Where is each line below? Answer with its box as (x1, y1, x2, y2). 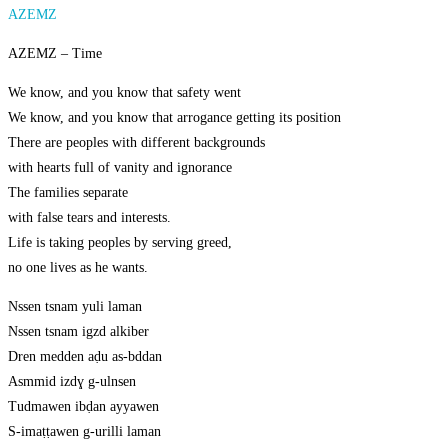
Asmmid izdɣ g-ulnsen (8, 374, 136, 390)
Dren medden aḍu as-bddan (8, 349, 162, 365)
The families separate (8, 185, 128, 201)
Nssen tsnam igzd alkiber (8, 324, 149, 340)
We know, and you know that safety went (8, 85, 241, 101)
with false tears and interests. (8, 210, 171, 226)
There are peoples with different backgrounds (8, 135, 265, 151)
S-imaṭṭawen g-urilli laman (8, 424, 161, 440)
